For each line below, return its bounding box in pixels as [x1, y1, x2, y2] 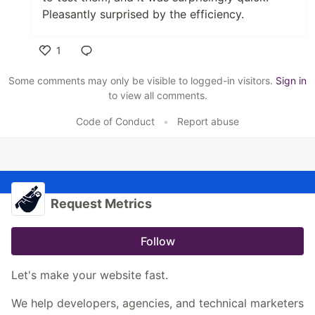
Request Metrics [51, 195, 152, 211]
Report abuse [177, 115, 239, 127]
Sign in [276, 74, 307, 86]
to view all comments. [108, 89, 207, 101]
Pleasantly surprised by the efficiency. [42, 6, 244, 21]
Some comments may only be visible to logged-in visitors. [8, 74, 276, 86]
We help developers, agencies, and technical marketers [11, 295, 304, 310]
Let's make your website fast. [11, 267, 168, 282]
